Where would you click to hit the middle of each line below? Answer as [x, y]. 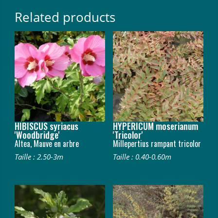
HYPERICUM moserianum [155, 126]
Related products [65, 17]
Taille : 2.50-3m [39, 156]
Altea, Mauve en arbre [47, 143]
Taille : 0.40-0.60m [142, 156]
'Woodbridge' [37, 135]
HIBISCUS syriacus [46, 126]
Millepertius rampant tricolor [157, 143]
